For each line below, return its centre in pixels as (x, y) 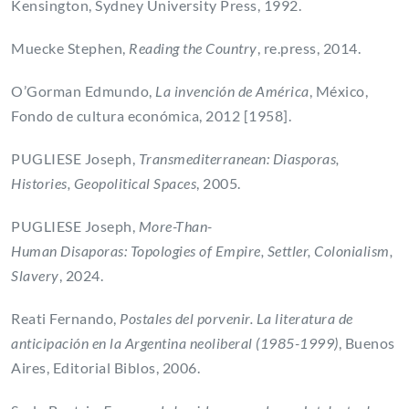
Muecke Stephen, (70, 48)
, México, (338, 91)
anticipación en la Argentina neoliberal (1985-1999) (175, 343)
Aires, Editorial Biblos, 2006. (107, 368)
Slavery (35, 276)
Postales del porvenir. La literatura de (236, 319)
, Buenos (367, 343)
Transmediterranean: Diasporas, (239, 159)
